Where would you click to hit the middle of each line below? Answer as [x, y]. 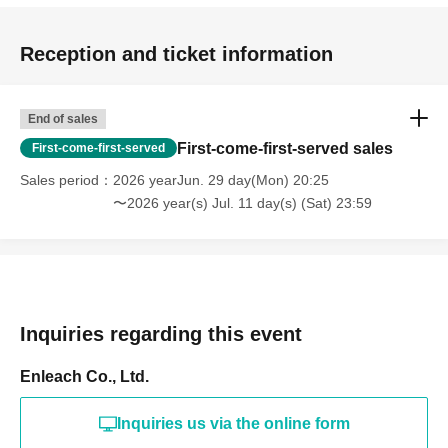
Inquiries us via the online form [233, 423]
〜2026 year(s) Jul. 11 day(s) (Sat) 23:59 [242, 203]
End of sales [63, 119]
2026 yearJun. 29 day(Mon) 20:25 [221, 180]
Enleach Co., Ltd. [84, 376]
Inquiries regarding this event [161, 334]
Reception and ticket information [176, 54]
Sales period [59, 180]
